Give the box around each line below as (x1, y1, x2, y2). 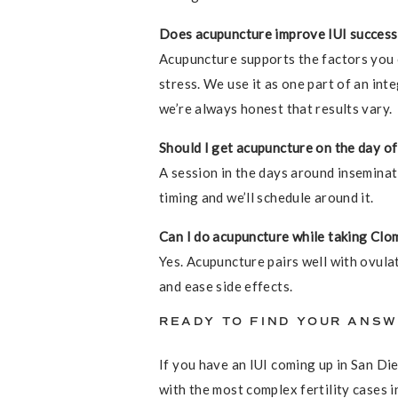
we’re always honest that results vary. (159, 100, 393, 116)
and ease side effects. (159, 278, 293, 294)
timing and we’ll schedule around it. (159, 189, 374, 205)
